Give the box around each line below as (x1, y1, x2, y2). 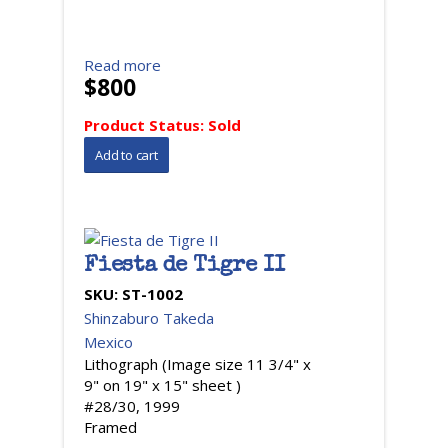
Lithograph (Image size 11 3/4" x (84, 354, 311, 374)
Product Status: (84, 115, 208, 135)
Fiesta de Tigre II (84, 256, 285, 278)
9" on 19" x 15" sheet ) (84, 375, 241, 395)
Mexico (84, 332, 133, 352)
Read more (84, 55, 161, 75)
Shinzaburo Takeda (84, 308, 214, 328)
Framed (84, 417, 137, 437)
